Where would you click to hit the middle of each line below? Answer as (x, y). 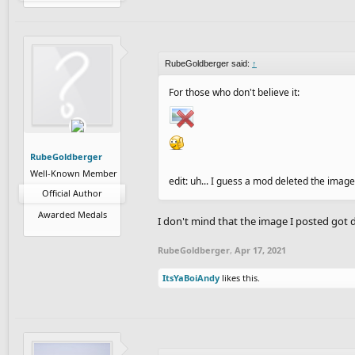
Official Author (72, 193)
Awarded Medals (72, 214)
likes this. (240, 277)
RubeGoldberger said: (208, 63)
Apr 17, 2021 (260, 250)
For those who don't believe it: (234, 92)
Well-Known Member (74, 173)
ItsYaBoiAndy (191, 277)
